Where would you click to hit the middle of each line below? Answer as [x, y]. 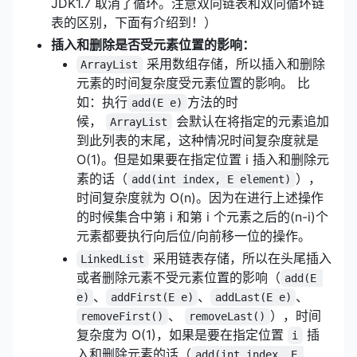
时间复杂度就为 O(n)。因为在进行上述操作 [200, 197]
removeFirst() [122, 316]
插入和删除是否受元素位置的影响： [153, 44]
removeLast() [228, 316]
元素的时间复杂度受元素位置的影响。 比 [193, 82]
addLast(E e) [253, 297]
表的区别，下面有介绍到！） [134, 22]
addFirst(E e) [152, 297]
